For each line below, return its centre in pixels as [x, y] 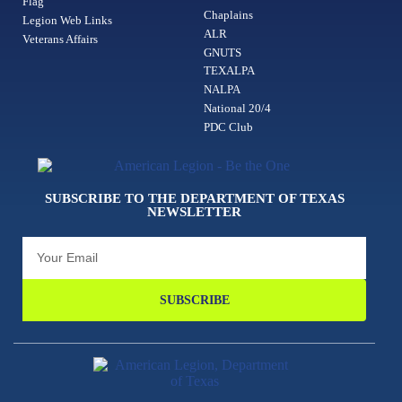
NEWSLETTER [195, 212]
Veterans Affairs [60, 39]
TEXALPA [229, 70]
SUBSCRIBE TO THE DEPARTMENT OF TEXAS [194, 199]
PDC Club [228, 127]
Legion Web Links [67, 20]
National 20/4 [237, 108]
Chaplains [228, 14]
